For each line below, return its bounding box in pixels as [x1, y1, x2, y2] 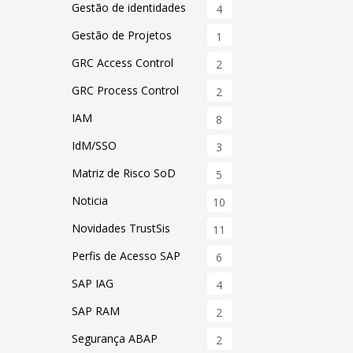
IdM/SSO [72, 138, 117, 153]
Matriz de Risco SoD [72, 165, 176, 180]
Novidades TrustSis [72, 221, 171, 236]
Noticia [72, 193, 109, 208]
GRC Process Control [72, 83, 180, 98]
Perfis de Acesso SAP [72, 248, 181, 263]
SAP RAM [72, 303, 121, 318]
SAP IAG [72, 276, 114, 291]
